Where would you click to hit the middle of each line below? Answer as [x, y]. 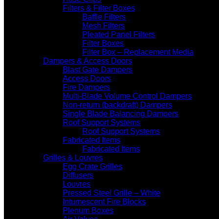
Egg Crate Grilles [92, 166]
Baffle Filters [104, 17]
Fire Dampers [86, 87]
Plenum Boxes [88, 210]
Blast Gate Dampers [98, 70]
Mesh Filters [103, 26]
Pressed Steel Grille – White [111, 193]
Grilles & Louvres [73, 158]
